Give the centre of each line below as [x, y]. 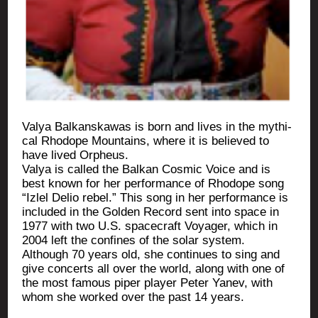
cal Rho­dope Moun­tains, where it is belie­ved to [146, 141]
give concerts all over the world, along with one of [154, 268]
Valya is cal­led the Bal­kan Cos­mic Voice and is [147, 169]
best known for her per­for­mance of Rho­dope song [153, 183]
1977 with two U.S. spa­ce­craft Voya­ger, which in [150, 226]
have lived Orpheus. [76, 155]
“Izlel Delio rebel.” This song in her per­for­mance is [155, 197]
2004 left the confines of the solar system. [134, 240]
